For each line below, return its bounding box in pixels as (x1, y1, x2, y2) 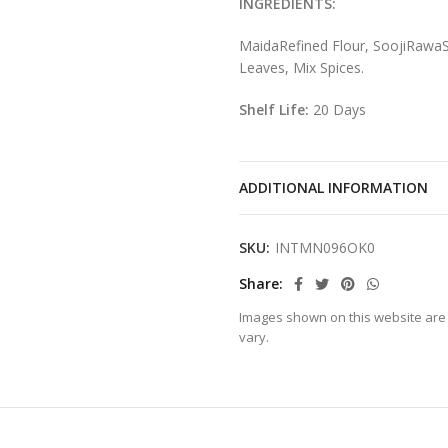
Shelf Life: (239, 100, 313, 120)
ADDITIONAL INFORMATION (239, 178, 428, 198)
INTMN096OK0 (275, 238, 375, 258)
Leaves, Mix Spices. (239, 58, 364, 78)
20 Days (313, 100, 366, 120)
